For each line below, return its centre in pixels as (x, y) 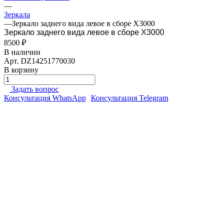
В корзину (21, 70)
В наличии (22, 52)
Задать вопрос (35, 89)
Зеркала (17, 14)
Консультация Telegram (129, 98)
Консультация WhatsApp (45, 98)
